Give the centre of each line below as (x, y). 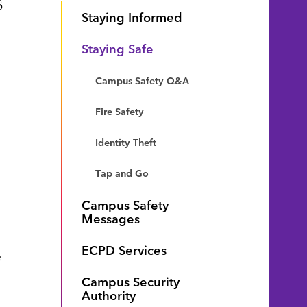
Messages (110, 218)
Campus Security (130, 281)
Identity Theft (125, 142)
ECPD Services (124, 249)
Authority (108, 295)
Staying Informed (132, 16)
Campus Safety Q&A (142, 80)
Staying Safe (117, 48)
